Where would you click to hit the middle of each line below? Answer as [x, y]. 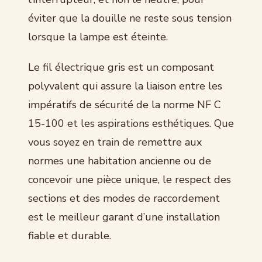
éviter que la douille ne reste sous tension [130, 18]
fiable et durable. [70, 235]
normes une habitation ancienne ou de [120, 161]
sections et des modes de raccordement [124, 198]
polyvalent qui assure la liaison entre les [125, 86]
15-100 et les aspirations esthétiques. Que [131, 123]
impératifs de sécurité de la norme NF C [125, 104]
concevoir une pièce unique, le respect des [130, 179]
